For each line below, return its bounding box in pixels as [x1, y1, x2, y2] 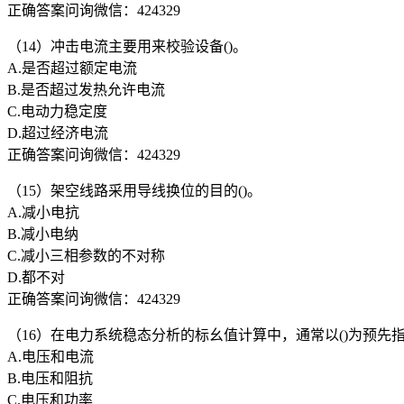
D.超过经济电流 [7, 124, 108, 141]
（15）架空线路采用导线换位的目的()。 [7, 182, 262, 198]
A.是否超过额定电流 [7, 60, 137, 76]
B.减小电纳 [7, 225, 78, 242]
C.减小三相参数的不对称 [7, 247, 165, 263]
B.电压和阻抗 [7, 370, 93, 386]
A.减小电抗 [7, 204, 79, 220]
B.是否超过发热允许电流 [7, 81, 165, 97]
